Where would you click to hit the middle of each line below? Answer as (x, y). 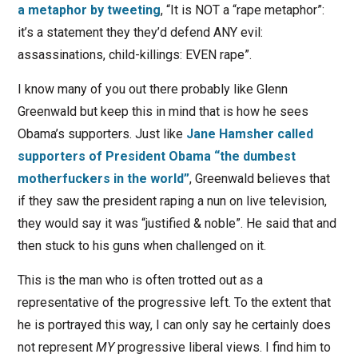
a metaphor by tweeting (89, 10)
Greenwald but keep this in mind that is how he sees (163, 112)
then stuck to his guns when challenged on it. (141, 246)
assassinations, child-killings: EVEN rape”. (134, 55)
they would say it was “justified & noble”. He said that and (177, 224)
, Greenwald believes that (259, 179)
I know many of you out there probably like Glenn (152, 89)
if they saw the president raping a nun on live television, (172, 201)
